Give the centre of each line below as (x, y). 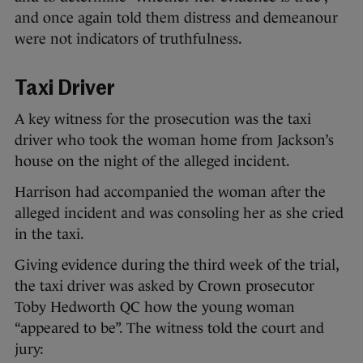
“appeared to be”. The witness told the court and (169, 329)
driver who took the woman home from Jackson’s (174, 141)
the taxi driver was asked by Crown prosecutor (164, 286)
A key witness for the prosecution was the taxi (163, 120)
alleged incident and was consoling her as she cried (179, 214)
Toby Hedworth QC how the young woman (155, 307)
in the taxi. (49, 235)
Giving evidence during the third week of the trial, (177, 265)
